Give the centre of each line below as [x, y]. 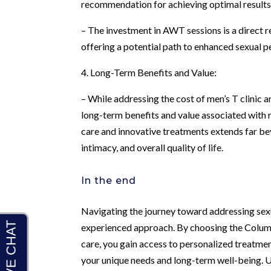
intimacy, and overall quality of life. [152, 147]
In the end [109, 180]
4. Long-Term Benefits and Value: [149, 72]
